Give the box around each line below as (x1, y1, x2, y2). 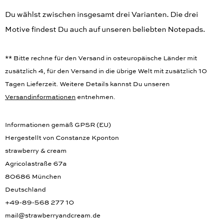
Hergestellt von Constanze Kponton (5, 141, 119, 149)
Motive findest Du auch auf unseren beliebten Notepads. (5, 32, 205, 41)
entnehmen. (76, 100, 115, 108)
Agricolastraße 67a (5, 167, 67, 175)
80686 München (5, 180, 61, 188)
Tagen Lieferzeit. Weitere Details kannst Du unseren (5, 87, 170, 95)
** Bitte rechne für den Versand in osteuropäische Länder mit (5, 61, 197, 69)
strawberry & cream (5, 154, 67, 162)
